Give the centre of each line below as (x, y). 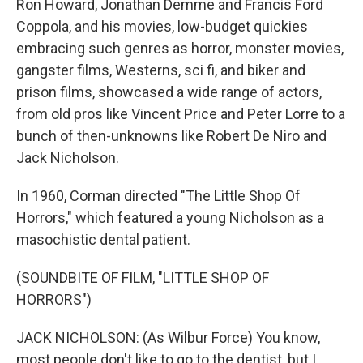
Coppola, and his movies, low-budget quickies (162, 26)
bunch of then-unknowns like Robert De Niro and (171, 136)
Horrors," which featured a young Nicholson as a (170, 218)
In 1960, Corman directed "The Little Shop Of (158, 196)
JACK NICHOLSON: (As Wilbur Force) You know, (168, 337)
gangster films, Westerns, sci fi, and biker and (161, 70)
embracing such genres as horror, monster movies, (180, 48)
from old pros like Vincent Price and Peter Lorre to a (181, 114)
